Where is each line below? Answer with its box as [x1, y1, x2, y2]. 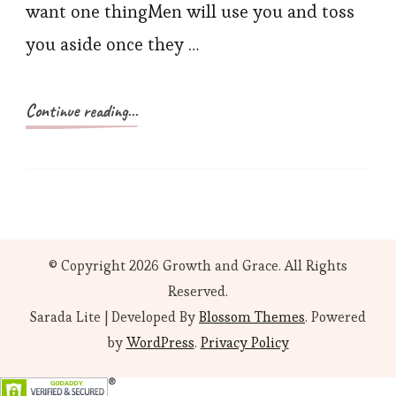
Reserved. [168, 282, 228, 301]
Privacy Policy [200, 333, 289, 353]
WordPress [126, 333, 194, 353]
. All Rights [278, 256, 347, 276]
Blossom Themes [199, 308, 305, 327]
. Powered [305, 308, 366, 327]
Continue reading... [26, 100, 138, 123]
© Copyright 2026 [49, 256, 163, 276]
